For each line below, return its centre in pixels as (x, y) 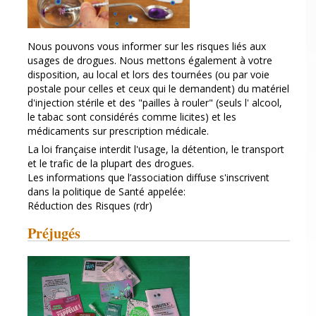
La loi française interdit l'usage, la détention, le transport (156, 149)
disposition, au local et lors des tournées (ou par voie (148, 74)
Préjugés (54, 232)
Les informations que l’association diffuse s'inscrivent (148, 177)
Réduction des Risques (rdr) (90, 205)
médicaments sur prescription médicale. (118, 130)
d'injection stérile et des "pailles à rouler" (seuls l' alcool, (155, 102)
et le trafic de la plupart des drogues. (111, 163)
